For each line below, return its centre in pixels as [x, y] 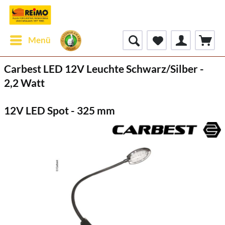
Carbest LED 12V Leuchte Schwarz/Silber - [104, 69]
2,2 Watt [24, 83]
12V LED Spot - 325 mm [60, 110]
